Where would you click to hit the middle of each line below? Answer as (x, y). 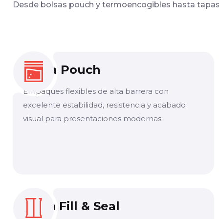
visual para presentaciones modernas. (93, 118)
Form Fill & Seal (71, 206)
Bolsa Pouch (62, 69)
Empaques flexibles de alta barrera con (96, 91)
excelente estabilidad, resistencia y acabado (104, 105)
